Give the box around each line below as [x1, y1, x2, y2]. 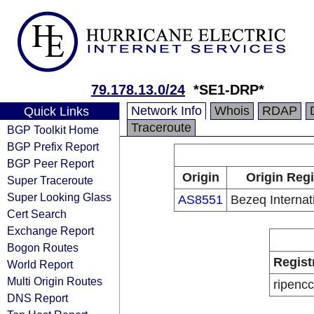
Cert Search [7, 207, 67, 220]
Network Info [131, 104, 202, 118]
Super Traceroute [7, 174, 93, 186]
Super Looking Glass [7, 191, 111, 203]
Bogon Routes [7, 241, 78, 254]
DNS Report [7, 292, 68, 304]
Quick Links [23, 104, 89, 118]
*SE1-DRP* [193, 82, 264, 97]
